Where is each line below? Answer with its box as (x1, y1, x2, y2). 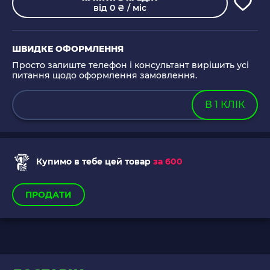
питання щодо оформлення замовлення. (12, 70, 197, 81)
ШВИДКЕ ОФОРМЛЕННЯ (12, 43, 124, 55)
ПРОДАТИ (25, 189, 72, 201)
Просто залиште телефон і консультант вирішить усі (12, 60, 249, 71)
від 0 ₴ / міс (93, 2, 146, 14)
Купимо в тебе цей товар (36, 155, 151, 167)
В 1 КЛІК (205, 99, 245, 111)
